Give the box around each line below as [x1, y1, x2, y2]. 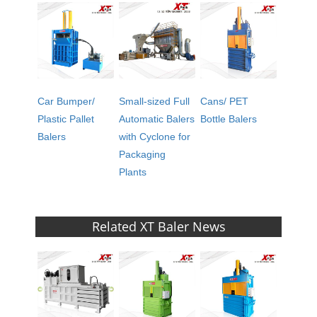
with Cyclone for [119, 130, 191, 142]
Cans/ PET [200, 95, 249, 107]
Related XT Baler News [91, 217, 226, 235]
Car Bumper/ [38, 95, 96, 107]
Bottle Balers [200, 113, 258, 125]
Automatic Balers [119, 113, 195, 125]
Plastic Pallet [38, 113, 95, 125]
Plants [119, 166, 147, 178]
